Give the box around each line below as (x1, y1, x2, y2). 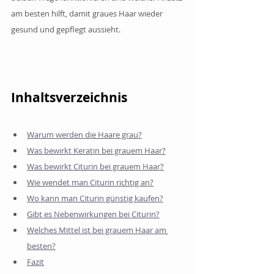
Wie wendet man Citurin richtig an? (27, 176, 154, 188)
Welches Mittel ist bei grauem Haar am (27, 224, 168, 235)
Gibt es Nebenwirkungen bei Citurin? (27, 208, 160, 220)
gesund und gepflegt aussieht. (11, 23, 120, 35)
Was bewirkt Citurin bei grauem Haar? (27, 160, 164, 172)
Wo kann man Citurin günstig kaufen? (27, 192, 163, 204)
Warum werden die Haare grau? (27, 128, 142, 140)
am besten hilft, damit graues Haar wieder (11, 7, 165, 19)
